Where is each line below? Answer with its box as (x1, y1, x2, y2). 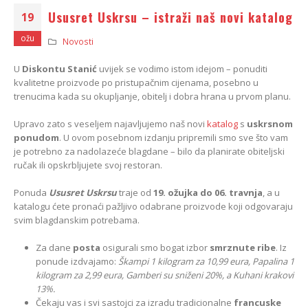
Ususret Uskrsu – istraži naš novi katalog (48, 8, 293, 26)
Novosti (62, 35, 93, 47)
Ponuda (14, 186, 49, 199)
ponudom (14, 131, 59, 144)
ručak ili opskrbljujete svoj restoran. (14, 158, 162, 171)
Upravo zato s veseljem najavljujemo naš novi (14, 117, 207, 130)
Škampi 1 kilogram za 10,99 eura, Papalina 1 (118, 254, 294, 267)
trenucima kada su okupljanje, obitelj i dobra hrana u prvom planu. (14, 89, 291, 102)
